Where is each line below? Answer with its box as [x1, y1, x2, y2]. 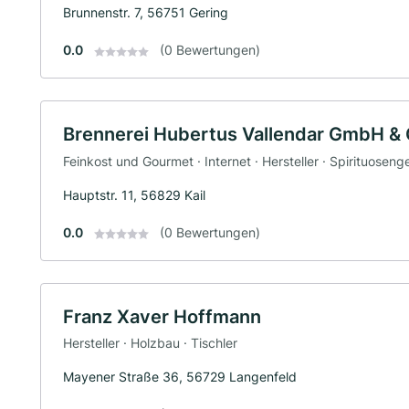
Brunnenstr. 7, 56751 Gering [63, 5, 228, 21]
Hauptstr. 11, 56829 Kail [63, 186, 205, 203]
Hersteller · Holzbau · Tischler [63, 335, 237, 351]
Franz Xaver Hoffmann [63, 305, 261, 328]
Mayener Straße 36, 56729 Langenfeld [63, 369, 297, 385]
